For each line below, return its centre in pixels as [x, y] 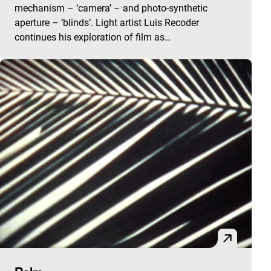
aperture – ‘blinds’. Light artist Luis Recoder [107, 22]
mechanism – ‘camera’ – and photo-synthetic [111, 8]
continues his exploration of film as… [93, 37]
